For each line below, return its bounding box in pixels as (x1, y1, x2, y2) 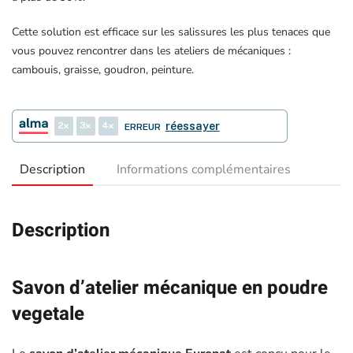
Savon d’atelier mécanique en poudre (12, 274, 328, 303)
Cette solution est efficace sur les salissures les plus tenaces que (12, 24, 330, 40)
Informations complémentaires (117, 161, 291, 179)
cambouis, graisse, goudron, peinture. (12, 62, 194, 78)
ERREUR (124, 121, 161, 133)
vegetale (12, 300, 84, 329)
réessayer (165, 120, 220, 133)
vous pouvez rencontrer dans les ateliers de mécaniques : (12, 43, 291, 59)
